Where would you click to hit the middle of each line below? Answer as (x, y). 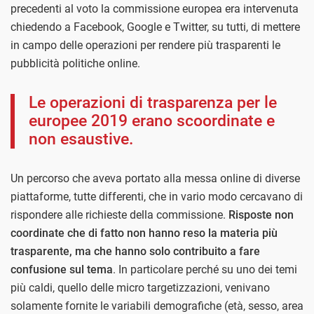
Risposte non (261, 215)
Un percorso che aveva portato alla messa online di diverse (155, 179)
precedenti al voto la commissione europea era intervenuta (155, 9)
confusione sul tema (62, 270)
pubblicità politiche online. (75, 64)
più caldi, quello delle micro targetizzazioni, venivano (140, 288)
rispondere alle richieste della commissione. (120, 215)
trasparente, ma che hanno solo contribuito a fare (135, 252)
